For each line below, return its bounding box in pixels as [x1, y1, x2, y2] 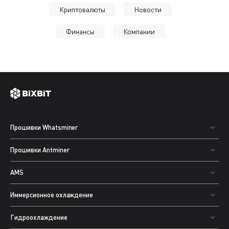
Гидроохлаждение [10, 213, 67, 221]
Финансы [65, 27, 95, 36]
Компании [123, 27, 155, 36]
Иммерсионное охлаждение [10, 191, 94, 199]
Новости [134, 5, 162, 14]
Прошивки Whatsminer [10, 123, 78, 131]
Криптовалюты [59, 5, 106, 14]
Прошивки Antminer [10, 146, 70, 154]
